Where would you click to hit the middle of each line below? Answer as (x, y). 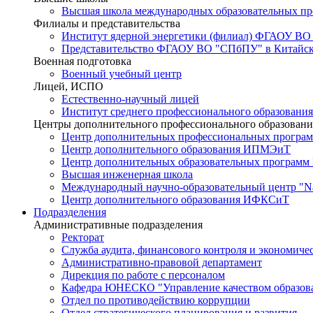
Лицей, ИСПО (68, 86)
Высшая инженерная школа (127, 174)
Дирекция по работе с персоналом (143, 275)
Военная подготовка (82, 61)
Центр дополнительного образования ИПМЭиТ (176, 149)
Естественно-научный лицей (130, 99)
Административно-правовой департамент (162, 262)
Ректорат (83, 237)
